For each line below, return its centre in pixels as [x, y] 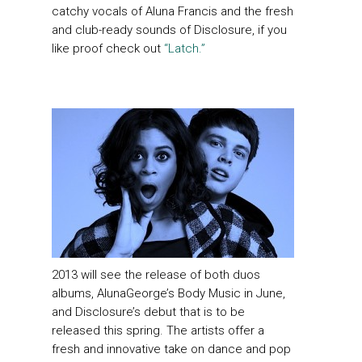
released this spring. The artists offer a [158, 331]
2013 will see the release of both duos [156, 275]
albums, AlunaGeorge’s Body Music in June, [168, 294]
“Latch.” [185, 48]
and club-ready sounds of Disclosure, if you [169, 29]
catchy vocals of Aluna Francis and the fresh [173, 11]
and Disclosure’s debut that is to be [148, 312]
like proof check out [108, 48]
